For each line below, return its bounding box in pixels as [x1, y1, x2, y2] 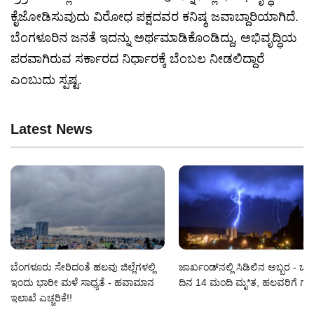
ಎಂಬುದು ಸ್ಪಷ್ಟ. [11, 73, 82, 88]
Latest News [11, 121, 93, 137]
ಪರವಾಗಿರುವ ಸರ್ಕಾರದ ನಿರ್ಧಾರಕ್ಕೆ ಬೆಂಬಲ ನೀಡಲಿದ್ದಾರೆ [11, 52, 264, 67]
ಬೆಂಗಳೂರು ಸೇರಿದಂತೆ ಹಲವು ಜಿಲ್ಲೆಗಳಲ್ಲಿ [11, 261, 156, 273]
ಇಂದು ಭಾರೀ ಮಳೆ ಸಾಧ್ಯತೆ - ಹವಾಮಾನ [11, 277, 154, 289]
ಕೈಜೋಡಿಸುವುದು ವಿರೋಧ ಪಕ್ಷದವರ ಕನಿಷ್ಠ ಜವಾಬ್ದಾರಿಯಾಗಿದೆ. [11, 10, 299, 25]
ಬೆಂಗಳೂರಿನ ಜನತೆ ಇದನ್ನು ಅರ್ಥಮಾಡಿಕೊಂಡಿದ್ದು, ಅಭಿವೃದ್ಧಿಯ [11, 31, 297, 46]
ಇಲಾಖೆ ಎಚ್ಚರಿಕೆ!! [11, 292, 72, 304]
